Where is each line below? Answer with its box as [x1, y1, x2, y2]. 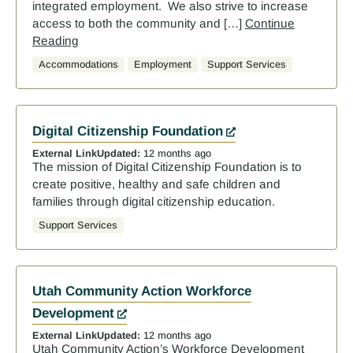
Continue [245, 17, 295, 31]
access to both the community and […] [32, 17, 245, 31]
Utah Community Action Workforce [32, 284, 251, 299]
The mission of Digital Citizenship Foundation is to [32, 159, 302, 173]
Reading [32, 34, 79, 48]
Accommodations [39, 58, 118, 71]
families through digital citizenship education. [32, 194, 275, 208]
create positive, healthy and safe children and [32, 176, 281, 191]
